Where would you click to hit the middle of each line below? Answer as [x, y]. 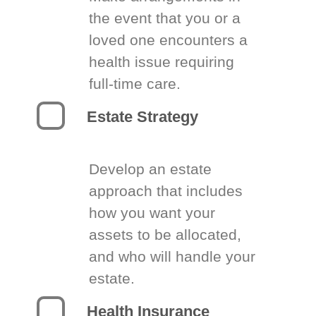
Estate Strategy [143, 116]
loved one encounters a [169, 39]
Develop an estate [151, 169]
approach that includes [166, 190]
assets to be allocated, [165, 234]
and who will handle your [172, 256]
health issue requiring [162, 61]
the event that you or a [165, 18]
